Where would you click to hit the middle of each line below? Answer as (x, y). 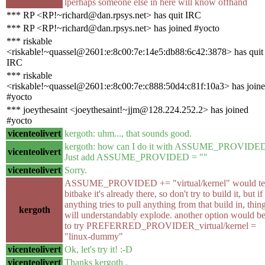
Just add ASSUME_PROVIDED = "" (136, 157)
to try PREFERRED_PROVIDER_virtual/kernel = (160, 225)
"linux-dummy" (94, 236)
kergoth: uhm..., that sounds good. (128, 133)
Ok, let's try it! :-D (98, 249)
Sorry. (76, 170)
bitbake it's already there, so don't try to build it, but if (164, 193)
